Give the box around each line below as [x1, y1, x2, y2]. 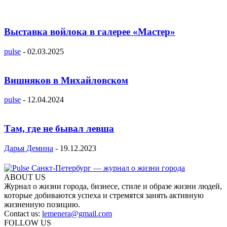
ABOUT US [4, 172, 46, 181]
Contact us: [4, 209, 42, 218]
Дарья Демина [4, 143, 53, 153]
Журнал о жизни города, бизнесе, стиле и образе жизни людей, [4, 181, 222, 191]
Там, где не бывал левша [4, 123, 114, 134]
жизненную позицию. [4, 200, 80, 209]
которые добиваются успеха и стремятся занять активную [4, 191, 204, 200]
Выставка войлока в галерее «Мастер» [4, 26, 175, 37]
